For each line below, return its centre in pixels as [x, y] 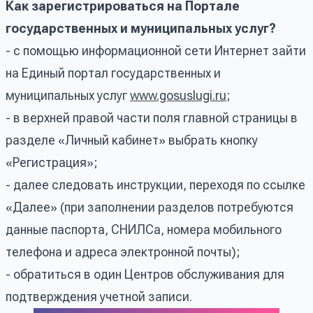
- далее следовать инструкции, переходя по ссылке [155, 184]
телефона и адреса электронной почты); [123, 252]
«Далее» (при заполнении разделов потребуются [150, 207]
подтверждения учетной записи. [99, 296]
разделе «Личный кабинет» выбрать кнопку [132, 140]
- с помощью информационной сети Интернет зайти [156, 50]
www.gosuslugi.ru [178, 95]
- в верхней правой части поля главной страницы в [152, 117]
